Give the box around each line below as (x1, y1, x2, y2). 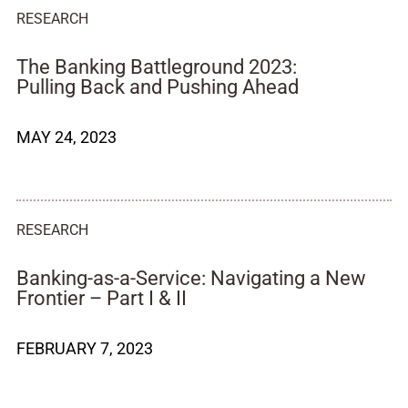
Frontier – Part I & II (16, 287, 187, 310)
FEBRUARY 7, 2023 (16, 339, 153, 358)
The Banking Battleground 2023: (16, 56, 297, 78)
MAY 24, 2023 (16, 127, 117, 147)
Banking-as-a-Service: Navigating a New (16, 267, 366, 290)
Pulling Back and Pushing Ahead (16, 76, 299, 98)
